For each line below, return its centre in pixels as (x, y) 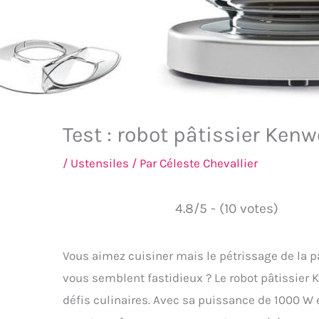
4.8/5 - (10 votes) (226, 208)
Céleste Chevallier (209, 163)
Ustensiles (100, 163)
